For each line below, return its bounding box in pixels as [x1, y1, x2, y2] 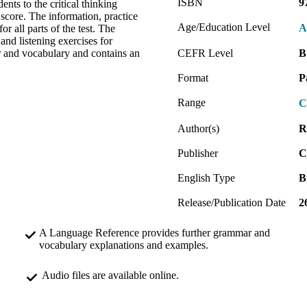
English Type [177, 171, 235, 184]
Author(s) [177, 122, 219, 134]
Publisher [177, 147, 218, 159]
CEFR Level [177, 47, 233, 59]
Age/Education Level [177, 21, 270, 33]
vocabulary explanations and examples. [39, 238, 208, 251]
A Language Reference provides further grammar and [39, 226, 270, 238]
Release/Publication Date [177, 196, 286, 208]
